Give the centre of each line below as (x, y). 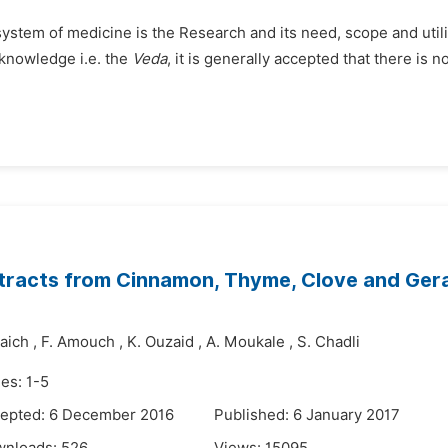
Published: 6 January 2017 (307, 415)
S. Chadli (328, 342)
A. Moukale (245, 342)
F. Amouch (78, 342)
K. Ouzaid (160, 342)
